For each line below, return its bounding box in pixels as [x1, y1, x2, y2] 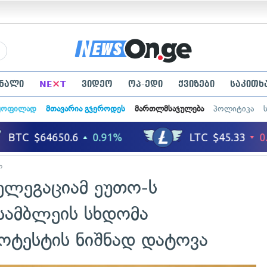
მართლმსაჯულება [134, 104, 204, 114]
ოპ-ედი [128, 79, 163, 89]
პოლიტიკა [213, 104, 254, 114]
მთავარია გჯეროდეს [45, 104, 125, 114]
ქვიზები [178, 79, 215, 89]
